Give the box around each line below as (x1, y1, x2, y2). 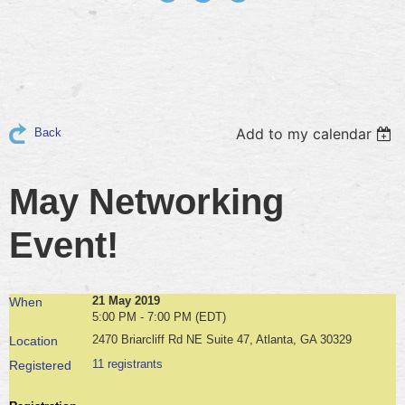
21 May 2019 (92, 293, 160, 307)
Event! (9, 224, 118, 265)
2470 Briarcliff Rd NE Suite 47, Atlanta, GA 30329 (92, 332, 352, 346)
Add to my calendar (236, 124, 372, 143)
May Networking (9, 181, 284, 221)
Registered (9, 357, 71, 372)
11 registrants (92, 356, 163, 371)
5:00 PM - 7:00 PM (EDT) (92, 309, 226, 324)
